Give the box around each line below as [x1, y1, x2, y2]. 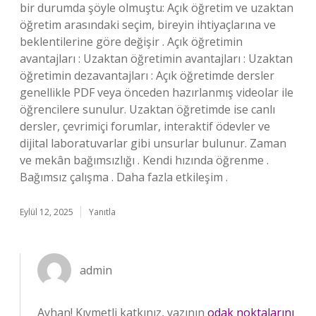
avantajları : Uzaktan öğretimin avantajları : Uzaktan [20, 51, 293, 66]
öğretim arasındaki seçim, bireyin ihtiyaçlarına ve [20, 17, 276, 32]
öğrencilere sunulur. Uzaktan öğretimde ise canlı [20, 102, 275, 117]
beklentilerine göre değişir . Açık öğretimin [20, 34, 243, 49]
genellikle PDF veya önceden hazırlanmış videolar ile [20, 85, 293, 100]
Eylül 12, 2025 [20, 206, 73, 218]
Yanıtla [89, 206, 116, 218]
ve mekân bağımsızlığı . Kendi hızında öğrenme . [20, 152, 269, 168]
